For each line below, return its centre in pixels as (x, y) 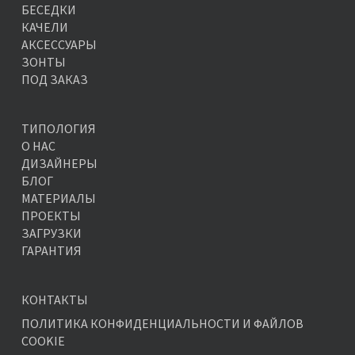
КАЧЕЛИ (44, 27)
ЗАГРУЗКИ (51, 233)
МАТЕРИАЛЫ (58, 198)
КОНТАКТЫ (54, 300)
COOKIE (43, 341)
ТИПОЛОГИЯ (58, 128)
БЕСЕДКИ (48, 10)
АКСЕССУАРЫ (59, 44)
